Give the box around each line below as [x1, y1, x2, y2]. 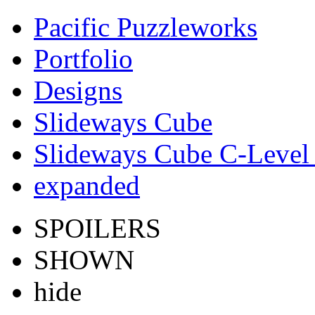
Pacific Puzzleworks [34, 12, 257, 42]
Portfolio [34, 44, 133, 74]
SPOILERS [34, 213, 161, 243]
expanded [34, 170, 140, 200]
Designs [34, 75, 122, 105]
